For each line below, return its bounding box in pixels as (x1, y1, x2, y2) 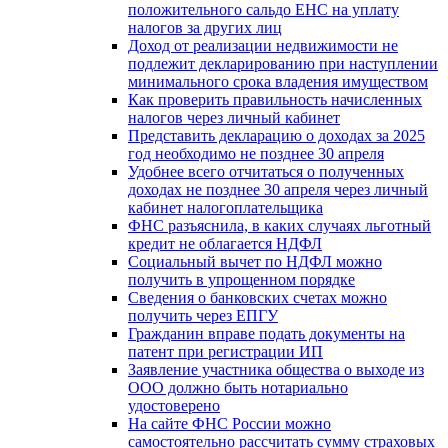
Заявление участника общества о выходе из (128, 360, 424, 378)
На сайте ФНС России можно (128, 414, 331, 432)
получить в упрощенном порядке (128, 270, 355, 288)
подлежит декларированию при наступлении (128, 54, 438, 72)
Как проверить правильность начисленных (128, 90, 422, 108)
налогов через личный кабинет (128, 108, 340, 126)
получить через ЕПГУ (128, 306, 278, 324)
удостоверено (128, 396, 220, 414)
